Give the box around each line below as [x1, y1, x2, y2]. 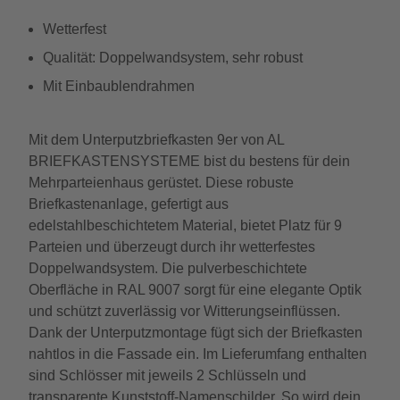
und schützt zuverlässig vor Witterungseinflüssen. [29, 304, 340, 319]
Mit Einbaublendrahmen [43, 79, 195, 94]
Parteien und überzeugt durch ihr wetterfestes [29, 239, 315, 254]
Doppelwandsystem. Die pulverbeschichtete [29, 261, 307, 276]
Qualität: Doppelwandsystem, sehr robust [43, 50, 303, 65]
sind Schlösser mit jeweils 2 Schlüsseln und [29, 368, 306, 383]
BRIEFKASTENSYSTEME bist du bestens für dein [29, 154, 350, 169]
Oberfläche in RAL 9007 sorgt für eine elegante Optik [29, 282, 362, 297]
